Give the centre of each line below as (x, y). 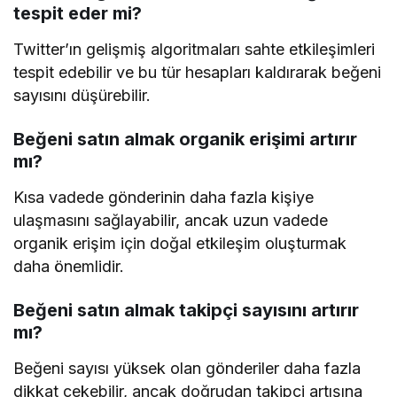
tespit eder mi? (78, 13)
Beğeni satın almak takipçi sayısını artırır (186, 310)
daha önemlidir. (69, 266)
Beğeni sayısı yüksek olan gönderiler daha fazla (187, 368)
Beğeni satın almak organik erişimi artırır (185, 139)
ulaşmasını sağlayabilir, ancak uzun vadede (171, 220)
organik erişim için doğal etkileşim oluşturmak (180, 243)
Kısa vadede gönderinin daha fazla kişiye (164, 197)
